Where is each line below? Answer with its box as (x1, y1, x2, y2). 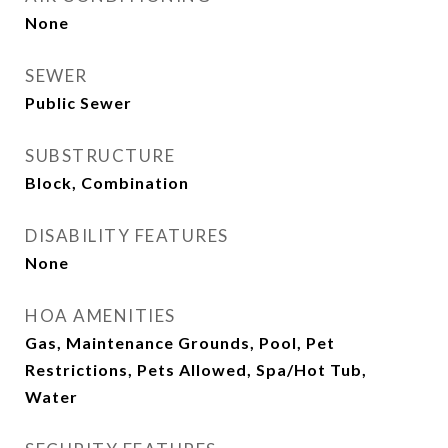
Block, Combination (25, 173, 189, 192)
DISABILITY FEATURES (25, 225, 229, 246)
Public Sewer (25, 93, 132, 112)
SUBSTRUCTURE (25, 145, 175, 166)
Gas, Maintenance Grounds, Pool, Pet (25, 333, 335, 352)
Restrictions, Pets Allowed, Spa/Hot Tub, (25, 360, 367, 379)
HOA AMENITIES (25, 305, 176, 326)
